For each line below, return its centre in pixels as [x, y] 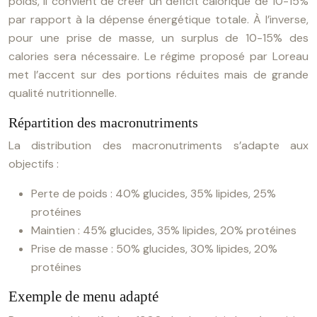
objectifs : [34, 164]
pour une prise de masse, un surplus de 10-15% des [158, 38]
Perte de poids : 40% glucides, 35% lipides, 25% [154, 194]
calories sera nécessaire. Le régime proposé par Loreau [158, 56]
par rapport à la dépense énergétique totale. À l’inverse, [158, 19]
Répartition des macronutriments [103, 122]
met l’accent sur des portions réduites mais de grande [158, 75]
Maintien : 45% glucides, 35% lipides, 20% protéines [164, 230]
